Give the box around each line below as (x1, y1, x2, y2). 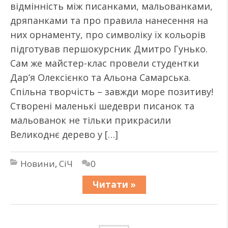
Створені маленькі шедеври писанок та (10, 100, 194, 112)
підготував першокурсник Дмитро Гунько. (10, 43, 208, 55)
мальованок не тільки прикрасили (10, 114, 171, 126)
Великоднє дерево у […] (10, 128, 118, 140)
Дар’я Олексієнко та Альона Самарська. (10, 71, 191, 83)
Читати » (92, 179, 136, 190)
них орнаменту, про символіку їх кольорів (10, 28, 206, 41)
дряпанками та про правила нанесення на (10, 14, 208, 26)
